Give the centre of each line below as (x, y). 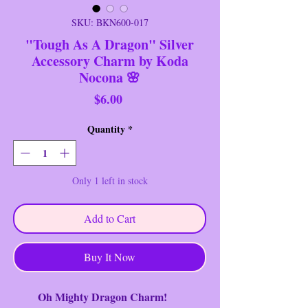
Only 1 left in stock (110, 180)
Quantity (106, 129)
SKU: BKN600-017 (110, 22)
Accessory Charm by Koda (110, 60)
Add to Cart (110, 218)
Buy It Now (110, 256)
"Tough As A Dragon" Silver (110, 44)
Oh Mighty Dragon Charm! (90, 296)
